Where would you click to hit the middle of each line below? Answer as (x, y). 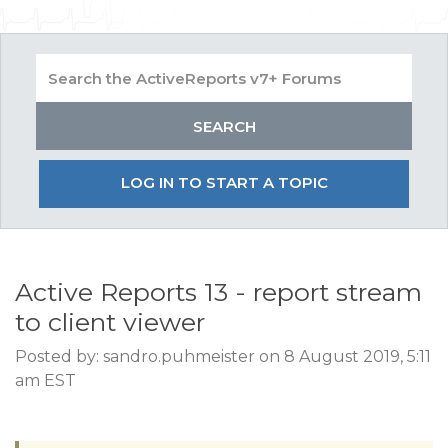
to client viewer (110, 322)
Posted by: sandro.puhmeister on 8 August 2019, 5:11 (223, 356)
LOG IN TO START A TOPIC (224, 182)
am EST (45, 380)
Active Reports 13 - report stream (218, 292)
